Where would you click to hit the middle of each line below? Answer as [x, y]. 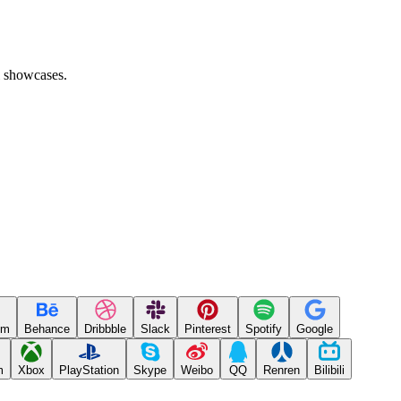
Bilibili [329, 370]
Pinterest [208, 328]
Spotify [264, 328]
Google [315, 328]
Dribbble [105, 328]
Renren [282, 370]
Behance [47, 328]
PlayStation [89, 370]
